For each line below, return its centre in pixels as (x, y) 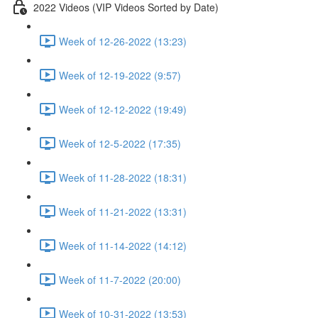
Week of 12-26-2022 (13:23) (123, 41)
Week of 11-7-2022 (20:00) (120, 279)
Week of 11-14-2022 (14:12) (123, 245)
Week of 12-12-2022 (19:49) (123, 109)
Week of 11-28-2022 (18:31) (123, 177)
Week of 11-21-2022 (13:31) (123, 211)
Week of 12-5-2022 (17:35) (120, 143)
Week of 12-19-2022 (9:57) (120, 75)
